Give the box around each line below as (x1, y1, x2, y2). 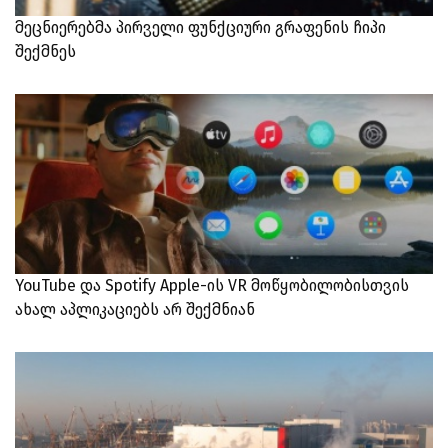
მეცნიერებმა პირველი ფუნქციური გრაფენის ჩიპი (15, 18, 386, 37)
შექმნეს (15, 42, 76, 61)
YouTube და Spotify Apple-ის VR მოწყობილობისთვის (15, 276, 409, 295)
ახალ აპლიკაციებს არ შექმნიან (15, 300, 255, 319)
